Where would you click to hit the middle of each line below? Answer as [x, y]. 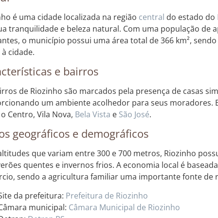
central [151, 17]
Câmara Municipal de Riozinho [124, 207]
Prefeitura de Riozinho [107, 195]
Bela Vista [92, 114]
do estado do [191, 17]
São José [134, 114]
